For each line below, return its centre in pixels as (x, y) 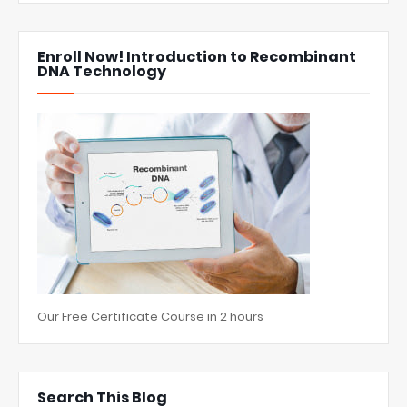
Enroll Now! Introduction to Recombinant (197, 57)
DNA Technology (102, 72)
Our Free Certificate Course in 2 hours (150, 317)
